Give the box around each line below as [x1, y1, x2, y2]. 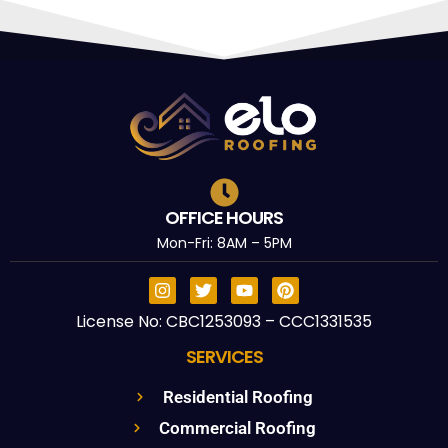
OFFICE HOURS [165, 204, 283, 230]
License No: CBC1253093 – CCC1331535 [76, 309, 372, 333]
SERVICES [185, 343, 263, 369]
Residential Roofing [162, 386, 313, 407]
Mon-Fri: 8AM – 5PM [156, 232, 292, 253]
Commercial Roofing [159, 417, 317, 438]
